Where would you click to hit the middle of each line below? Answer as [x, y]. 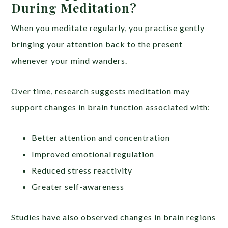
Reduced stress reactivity [82, 170]
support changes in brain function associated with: [111, 107]
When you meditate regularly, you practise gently [108, 27]
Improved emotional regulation [93, 154]
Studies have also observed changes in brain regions [114, 217]
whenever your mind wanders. [69, 60]
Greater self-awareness [78, 186]
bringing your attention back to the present [97, 44]
